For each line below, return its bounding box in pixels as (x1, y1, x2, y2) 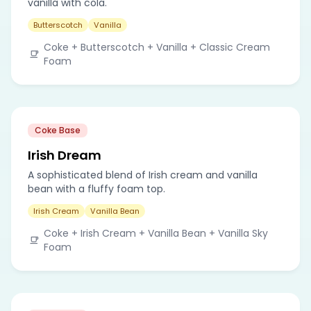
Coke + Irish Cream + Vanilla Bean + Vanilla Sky (43, 226, 268, 240)
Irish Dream (28, 146, 101, 164)
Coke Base (35, 124, 81, 136)
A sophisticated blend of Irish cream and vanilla (28, 167, 258, 182)
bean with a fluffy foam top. (28, 181, 165, 196)
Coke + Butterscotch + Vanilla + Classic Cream (43, 40, 270, 54)
